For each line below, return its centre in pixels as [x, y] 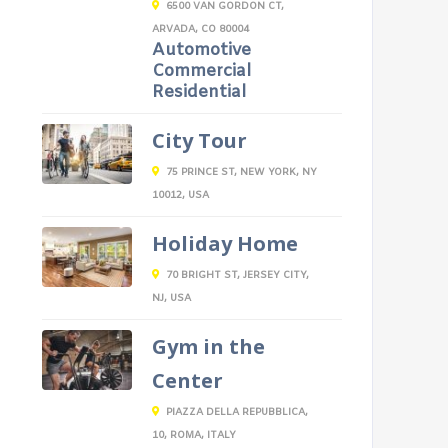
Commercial [201, 71]
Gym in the [208, 346]
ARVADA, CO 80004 [200, 29]
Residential [198, 92]
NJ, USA [171, 298]
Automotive [201, 50]
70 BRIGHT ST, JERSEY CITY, [237, 275]
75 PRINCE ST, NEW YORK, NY [241, 172]
